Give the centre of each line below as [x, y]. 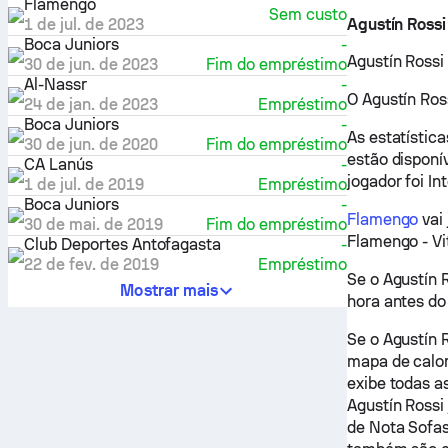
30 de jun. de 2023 [91, 64]
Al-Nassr [55, 84]
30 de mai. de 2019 [93, 224]
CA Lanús [58, 164]
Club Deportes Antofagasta [123, 244]
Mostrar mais [169, 291]
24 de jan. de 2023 [91, 104]
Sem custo [307, 15]
